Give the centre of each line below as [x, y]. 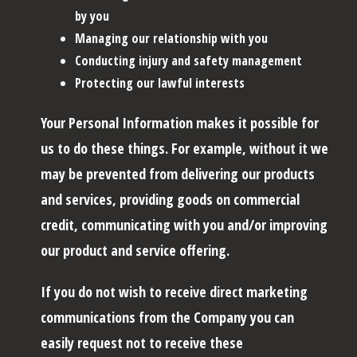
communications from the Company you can [167, 317]
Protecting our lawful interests [160, 82]
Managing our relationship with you [171, 38]
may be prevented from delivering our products [178, 173]
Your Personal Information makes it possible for [180, 122]
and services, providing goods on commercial [170, 199]
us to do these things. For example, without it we [184, 148]
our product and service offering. [135, 250]
